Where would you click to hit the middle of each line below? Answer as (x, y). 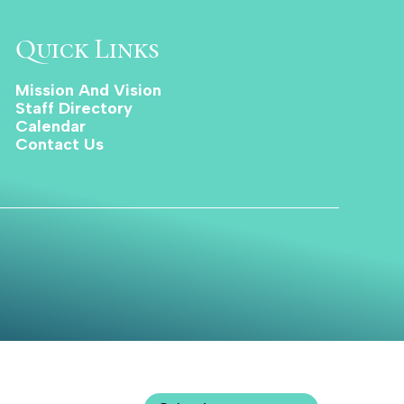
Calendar (50, 127)
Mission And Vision (88, 91)
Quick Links (87, 50)
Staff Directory (73, 109)
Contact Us (59, 145)
